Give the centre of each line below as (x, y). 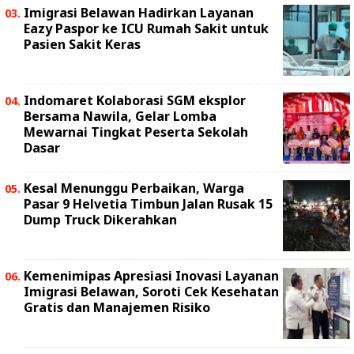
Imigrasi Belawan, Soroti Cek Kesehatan (151, 292)
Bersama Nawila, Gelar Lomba (120, 116)
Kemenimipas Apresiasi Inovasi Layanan (151, 276)
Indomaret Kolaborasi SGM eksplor (135, 100)
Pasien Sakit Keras (82, 44)
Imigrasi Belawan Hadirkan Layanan (139, 13)
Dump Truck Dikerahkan (100, 220)
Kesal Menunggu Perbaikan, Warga (134, 188)
